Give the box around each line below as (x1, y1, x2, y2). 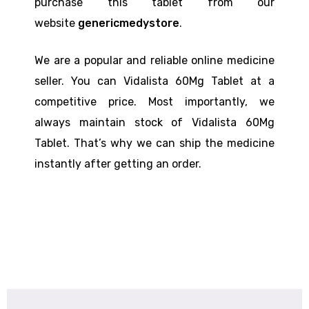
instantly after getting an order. (34, 157, 201, 170)
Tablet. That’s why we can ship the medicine (34, 136, 275, 150)
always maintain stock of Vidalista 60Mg (34, 115, 275, 129)
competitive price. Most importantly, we (34, 94, 275, 108)
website (34, 16, 78, 30)
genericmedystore (78, 16, 179, 30)
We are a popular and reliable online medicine (34, 53, 275, 67)
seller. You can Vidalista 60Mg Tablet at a (34, 74, 275, 88)
